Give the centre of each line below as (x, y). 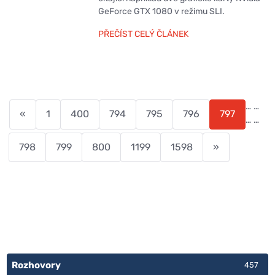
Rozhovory (36, 265)
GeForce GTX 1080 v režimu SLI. (161, 12)
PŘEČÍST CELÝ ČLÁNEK (143, 34)
